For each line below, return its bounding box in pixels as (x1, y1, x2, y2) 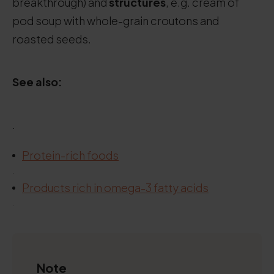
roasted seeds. (12, 32, 91, 46)
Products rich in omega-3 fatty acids (22, 180, 209, 194)
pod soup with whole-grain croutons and (12, 13, 219, 28)
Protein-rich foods (22, 148, 119, 162)
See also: (12, 75, 62, 89)
